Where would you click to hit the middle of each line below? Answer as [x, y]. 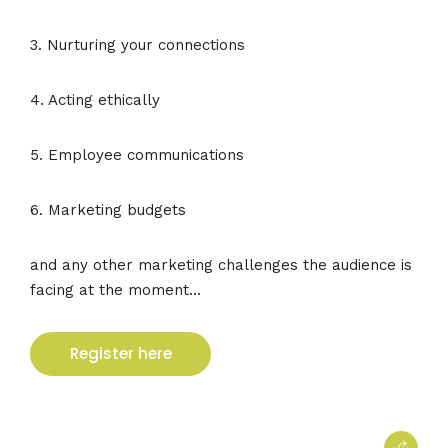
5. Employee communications [137, 154]
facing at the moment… [115, 289]
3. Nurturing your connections [137, 44]
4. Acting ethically [95, 99]
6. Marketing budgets [108, 209]
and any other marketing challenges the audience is [221, 264]
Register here [120, 354]
